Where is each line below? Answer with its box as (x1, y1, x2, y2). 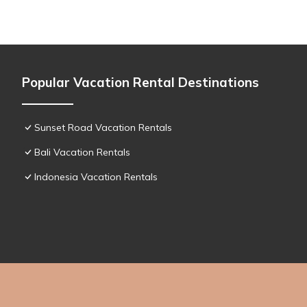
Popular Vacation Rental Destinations (22, 73, 259, 90)
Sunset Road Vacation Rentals (34, 121, 172, 134)
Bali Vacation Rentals (34, 145, 130, 158)
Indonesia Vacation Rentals (34, 170, 158, 183)
